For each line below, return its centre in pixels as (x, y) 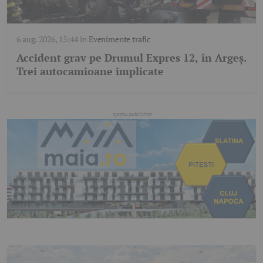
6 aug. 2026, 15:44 (47, 39)
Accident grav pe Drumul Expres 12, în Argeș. (131, 57)
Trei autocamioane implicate (90, 71)
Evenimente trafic (120, 39)
